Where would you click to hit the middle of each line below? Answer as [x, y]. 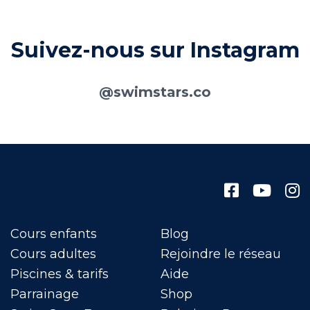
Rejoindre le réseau [220, 254]
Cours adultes [53, 254]
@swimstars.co [155, 92]
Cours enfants [54, 234]
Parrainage [45, 294]
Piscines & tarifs [60, 274]
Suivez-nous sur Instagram [155, 50]
